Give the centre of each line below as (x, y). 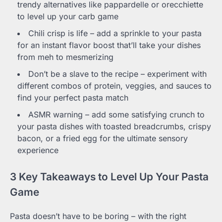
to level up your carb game (68, 17)
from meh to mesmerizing (65, 57)
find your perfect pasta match (73, 98)
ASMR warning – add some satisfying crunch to (116, 115)
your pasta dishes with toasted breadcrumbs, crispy (114, 127)
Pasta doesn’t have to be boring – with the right (98, 216)
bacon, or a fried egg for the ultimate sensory (103, 139)
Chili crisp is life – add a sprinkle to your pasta (115, 33)
